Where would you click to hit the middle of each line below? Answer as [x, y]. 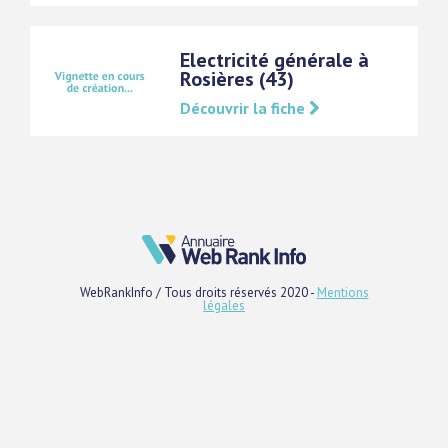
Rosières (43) [237, 79]
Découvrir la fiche [244, 108]
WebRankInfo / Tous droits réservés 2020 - [198, 292]
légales [224, 305]
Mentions [342, 292]
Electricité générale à [274, 60]
